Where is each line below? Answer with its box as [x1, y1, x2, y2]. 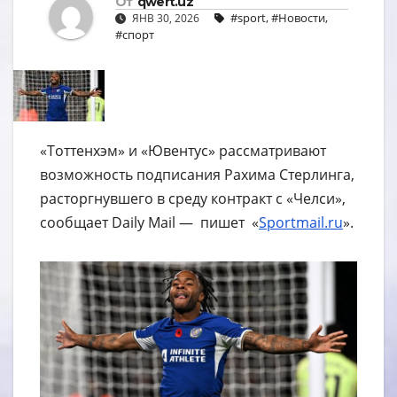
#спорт [115, 26, 154, 43]
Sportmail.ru [259, 212, 343, 232]
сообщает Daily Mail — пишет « [40, 212, 259, 232]
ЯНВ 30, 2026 [129, 10, 202, 26]
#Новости [271, 9, 325, 26]
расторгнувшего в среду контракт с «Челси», [40, 188, 346, 208]
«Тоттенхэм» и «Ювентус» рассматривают [40, 140, 326, 160]
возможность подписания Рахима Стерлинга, [40, 164, 354, 184]
